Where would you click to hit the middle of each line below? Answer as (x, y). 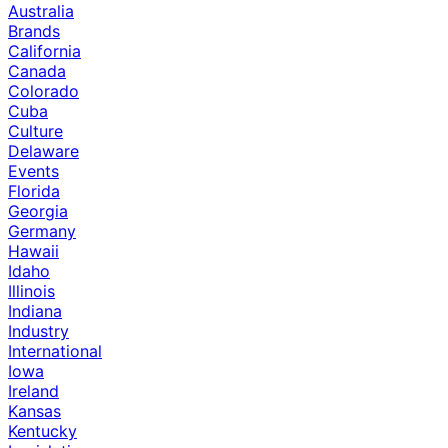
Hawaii (33, 251)
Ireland (33, 391)
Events (33, 171)
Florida (34, 191)
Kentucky (42, 431)
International (55, 351)
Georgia (38, 211)
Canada (37, 71)
